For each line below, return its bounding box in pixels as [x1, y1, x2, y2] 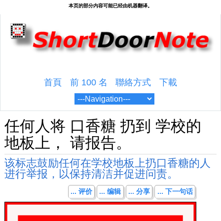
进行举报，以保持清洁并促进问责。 [4, 168, 178, 181]
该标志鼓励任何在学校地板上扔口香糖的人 [4, 157, 211, 170]
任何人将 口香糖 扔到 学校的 [4, 117, 201, 135]
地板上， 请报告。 [4, 134, 131, 152]
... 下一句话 [157, 187, 193, 196]
